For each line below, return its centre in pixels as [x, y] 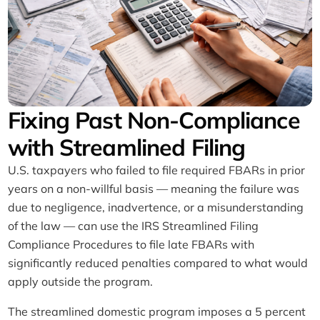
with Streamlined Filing [127, 147]
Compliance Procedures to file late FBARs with [131, 245]
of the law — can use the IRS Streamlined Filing [134, 226]
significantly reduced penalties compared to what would [158, 263]
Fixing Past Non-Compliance [154, 120]
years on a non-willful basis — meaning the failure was [154, 189]
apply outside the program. [81, 282]
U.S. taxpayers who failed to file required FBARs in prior [157, 170]
